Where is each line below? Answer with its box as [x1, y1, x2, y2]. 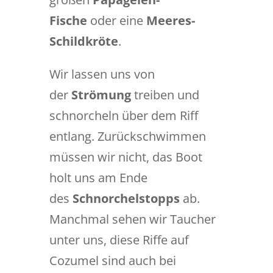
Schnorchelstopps [72, 190, 180, 207]
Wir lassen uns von [49, 66, 155, 82]
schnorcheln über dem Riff [49, 107, 198, 124]
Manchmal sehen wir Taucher [49, 211, 216, 227]
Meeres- [146, 12, 195, 29]
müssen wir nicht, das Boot [49, 149, 202, 165]
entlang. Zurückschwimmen [49, 128, 206, 144]
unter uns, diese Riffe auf [49, 232, 189, 248]
